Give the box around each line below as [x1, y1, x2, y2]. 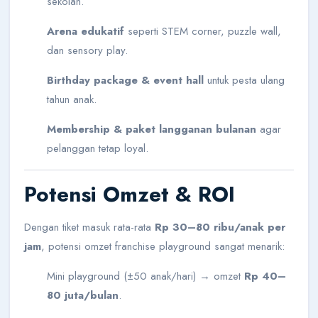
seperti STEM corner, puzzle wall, [124, 23, 281, 39]
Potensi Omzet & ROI [24, 178, 235, 209]
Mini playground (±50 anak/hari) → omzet [47, 268, 244, 284]
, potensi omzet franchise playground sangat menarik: [41, 238, 285, 254]
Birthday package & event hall [47, 72, 204, 88]
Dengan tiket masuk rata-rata [24, 219, 155, 235]
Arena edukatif [47, 23, 124, 39]
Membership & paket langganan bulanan [47, 121, 256, 137]
